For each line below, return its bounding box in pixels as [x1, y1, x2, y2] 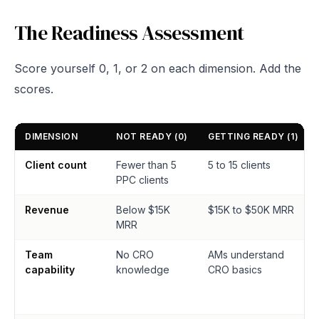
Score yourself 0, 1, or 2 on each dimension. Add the [14, 61, 301, 75]
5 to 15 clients [208, 159, 271, 171]
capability [25, 263, 75, 276]
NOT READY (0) [116, 131, 188, 142]
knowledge [116, 263, 169, 276]
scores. [14, 82, 53, 96]
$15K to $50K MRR [208, 204, 294, 216]
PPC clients [116, 174, 169, 186]
